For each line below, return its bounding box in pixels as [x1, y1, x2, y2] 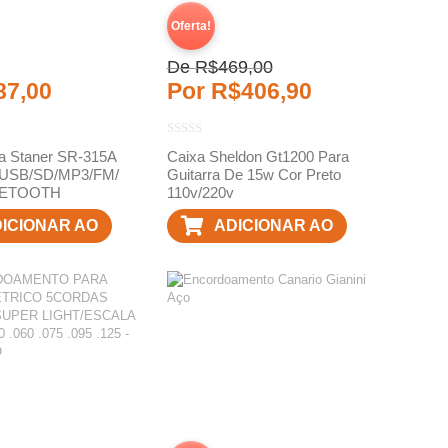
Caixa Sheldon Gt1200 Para [166, 147, 349, 165]
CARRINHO [212, 251, 301, 269]
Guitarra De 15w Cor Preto [166, 165, 341, 183]
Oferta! [170, 19, 211, 33]
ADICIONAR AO [213, 217, 333, 235]
